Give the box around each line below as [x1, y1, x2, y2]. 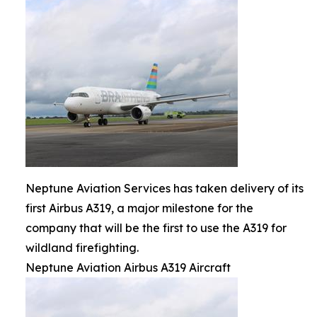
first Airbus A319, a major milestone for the [25, 201, 253, 215]
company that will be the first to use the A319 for [25, 221, 287, 235]
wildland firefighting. [25, 241, 139, 255]
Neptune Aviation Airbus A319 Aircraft [25, 260, 231, 275]
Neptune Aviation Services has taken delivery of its [25, 181, 304, 195]
